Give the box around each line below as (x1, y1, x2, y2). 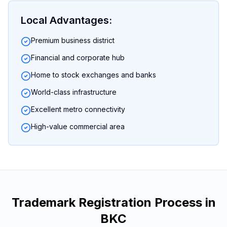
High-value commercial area (31, 122, 125, 131)
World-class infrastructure (31, 88, 117, 96)
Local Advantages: (21, 14, 112, 26)
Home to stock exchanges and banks (31, 70, 156, 79)
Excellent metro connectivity (31, 105, 125, 113)
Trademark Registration (11, 195, 152, 210)
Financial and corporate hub (31, 53, 125, 62)
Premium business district (31, 36, 115, 45)
